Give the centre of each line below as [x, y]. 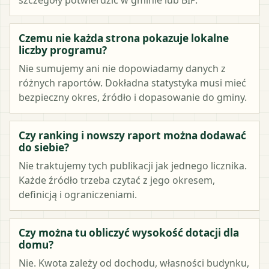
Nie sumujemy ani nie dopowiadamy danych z [122, 68]
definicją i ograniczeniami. [78, 194]
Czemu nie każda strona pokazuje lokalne [124, 38]
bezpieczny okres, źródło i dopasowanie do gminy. [133, 97]
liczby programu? [63, 50]
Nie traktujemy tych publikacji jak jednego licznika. [133, 165]
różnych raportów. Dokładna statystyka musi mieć [132, 83]
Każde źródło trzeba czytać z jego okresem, [117, 180]
